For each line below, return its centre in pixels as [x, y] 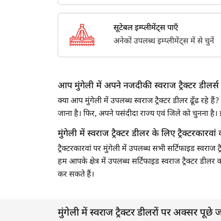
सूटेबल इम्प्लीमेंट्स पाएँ [146, 29]
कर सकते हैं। [76, 175]
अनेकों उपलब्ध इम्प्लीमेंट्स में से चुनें [164, 42]
